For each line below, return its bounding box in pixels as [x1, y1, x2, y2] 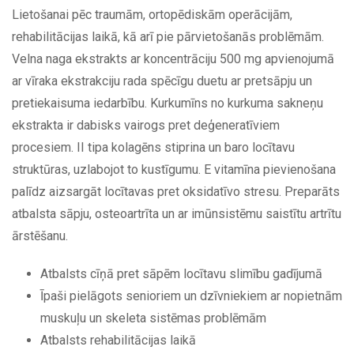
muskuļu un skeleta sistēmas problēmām [40, 310, 266, 326]
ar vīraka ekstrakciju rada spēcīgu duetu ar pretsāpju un [12, 73, 312, 88]
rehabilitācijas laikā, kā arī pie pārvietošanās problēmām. [12, 28, 324, 44]
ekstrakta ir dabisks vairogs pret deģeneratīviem [12, 117, 280, 133]
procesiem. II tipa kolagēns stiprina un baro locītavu [12, 139, 295, 155]
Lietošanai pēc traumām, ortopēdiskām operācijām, [12, 6, 292, 22]
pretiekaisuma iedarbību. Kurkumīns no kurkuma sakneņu [12, 95, 323, 111]
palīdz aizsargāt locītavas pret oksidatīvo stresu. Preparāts [12, 183, 340, 199]
